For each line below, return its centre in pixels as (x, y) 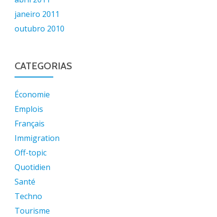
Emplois (29, 109)
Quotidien (32, 167)
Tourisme (32, 211)
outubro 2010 (39, 29)
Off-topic (31, 153)
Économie (32, 94)
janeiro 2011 (37, 14)
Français (30, 124)
